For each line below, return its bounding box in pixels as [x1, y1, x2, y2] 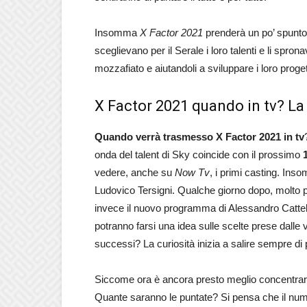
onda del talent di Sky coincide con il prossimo [95, 149, 303, 160]
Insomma [95, 27, 140, 38]
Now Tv [175, 167, 210, 178]
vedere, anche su [95, 167, 175, 178]
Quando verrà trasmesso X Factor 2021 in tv [95, 131, 304, 143]
